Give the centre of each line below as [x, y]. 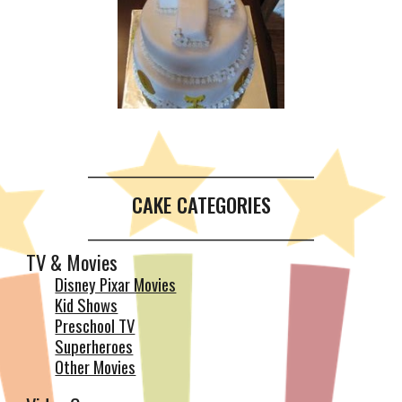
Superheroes [94, 346]
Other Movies [96, 367]
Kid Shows [87, 305]
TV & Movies [72, 262]
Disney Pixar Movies [116, 284]
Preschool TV [95, 325]
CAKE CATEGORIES [201, 205]
